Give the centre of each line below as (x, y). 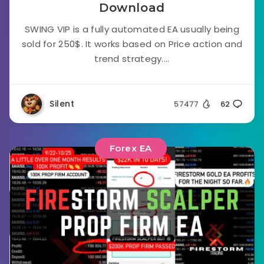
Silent (62, 104)
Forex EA (131, 148)
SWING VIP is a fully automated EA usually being (132, 29)
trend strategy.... (132, 59)
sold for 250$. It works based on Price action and (132, 44)
